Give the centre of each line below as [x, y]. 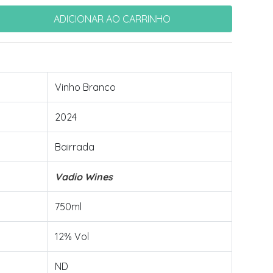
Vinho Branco [85, 87]
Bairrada [75, 147]
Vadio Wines [84, 177]
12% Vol [72, 236]
